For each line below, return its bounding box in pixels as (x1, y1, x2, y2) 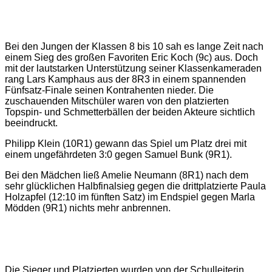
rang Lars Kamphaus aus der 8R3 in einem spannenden (5, 74, 246, 85)
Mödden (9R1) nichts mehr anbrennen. (5, 203, 171, 214)
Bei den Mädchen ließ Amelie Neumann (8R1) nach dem (5, 170, 248, 181)
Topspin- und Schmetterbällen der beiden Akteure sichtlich (5, 107, 255, 118)
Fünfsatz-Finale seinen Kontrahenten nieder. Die (5, 85, 214, 96)
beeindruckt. (5, 118, 58, 129)
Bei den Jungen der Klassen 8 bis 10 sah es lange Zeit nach (5, 41, 263, 52)
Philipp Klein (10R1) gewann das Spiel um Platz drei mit (5, 138, 246, 149)
